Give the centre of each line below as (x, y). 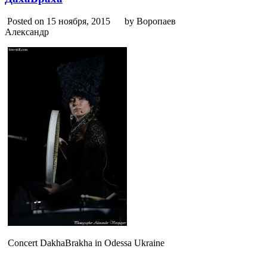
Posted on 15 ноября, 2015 (63, 21)
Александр (27, 32)
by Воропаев (149, 21)
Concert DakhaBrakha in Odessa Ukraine (86, 243)
